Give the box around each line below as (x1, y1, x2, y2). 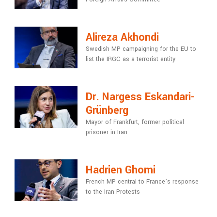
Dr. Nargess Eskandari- (85, 89, 195, 105)
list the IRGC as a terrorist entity (85, 55, 175, 64)
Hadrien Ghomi (85, 162, 155, 178)
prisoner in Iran (85, 128, 127, 137)
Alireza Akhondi (85, 30, 159, 46)
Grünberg (85, 103, 128, 119)
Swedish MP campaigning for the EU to (85, 45, 196, 54)
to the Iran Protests (85, 187, 140, 197)
